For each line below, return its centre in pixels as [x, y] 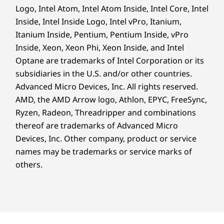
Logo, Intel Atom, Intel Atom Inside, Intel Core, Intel [112, 8]
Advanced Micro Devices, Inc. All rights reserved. [107, 86]
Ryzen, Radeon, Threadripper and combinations [106, 112]
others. [29, 164]
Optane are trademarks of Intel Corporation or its [110, 60]
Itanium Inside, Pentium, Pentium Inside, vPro [102, 34]
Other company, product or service [129, 138]
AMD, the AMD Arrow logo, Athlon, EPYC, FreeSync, [111, 99]
